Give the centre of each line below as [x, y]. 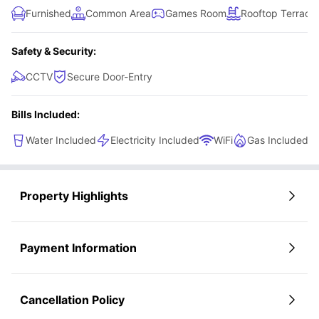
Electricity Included [155, 140]
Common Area [118, 14]
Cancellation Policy [72, 300]
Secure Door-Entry [110, 77]
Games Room [196, 14]
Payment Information [78, 248]
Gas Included [278, 140]
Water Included [61, 140]
